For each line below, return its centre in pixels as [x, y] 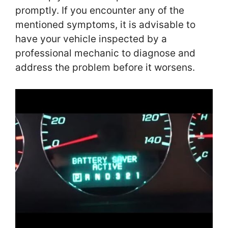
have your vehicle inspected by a [91, 39]
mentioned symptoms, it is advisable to [105, 24]
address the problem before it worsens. [105, 67]
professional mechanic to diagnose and [105, 53]
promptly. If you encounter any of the [100, 10]
